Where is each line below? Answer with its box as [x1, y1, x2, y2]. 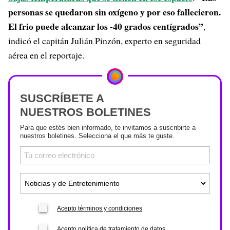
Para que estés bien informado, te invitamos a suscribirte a [20, 124, 196, 131]
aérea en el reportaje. [8, 49, 84, 61]
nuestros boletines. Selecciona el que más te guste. [20, 132, 175, 140]
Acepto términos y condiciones [57, 205, 142, 212]
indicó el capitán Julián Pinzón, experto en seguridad [8, 34, 201, 47]
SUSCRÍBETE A [20, 92, 104, 105]
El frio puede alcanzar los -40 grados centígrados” [8, 20, 203, 33]
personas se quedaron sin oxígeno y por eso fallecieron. [8, 5, 221, 18]
